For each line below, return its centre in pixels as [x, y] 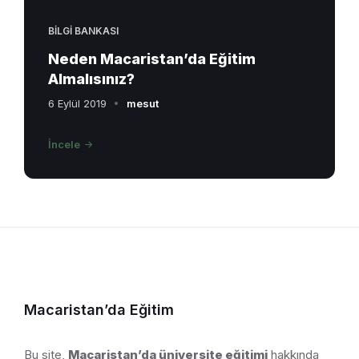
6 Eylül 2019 [77, 103]
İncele [64, 144]
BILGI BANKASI [83, 30]
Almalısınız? [91, 79]
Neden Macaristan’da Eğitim [152, 58]
